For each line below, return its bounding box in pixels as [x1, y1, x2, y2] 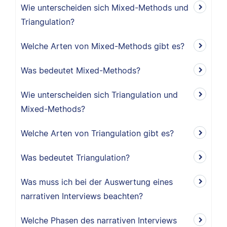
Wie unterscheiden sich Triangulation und [21, 90, 178, 100]
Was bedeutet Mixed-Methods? [21, 65, 140, 75]
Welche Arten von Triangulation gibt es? [21, 128, 174, 138]
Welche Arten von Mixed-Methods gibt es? [21, 41, 184, 51]
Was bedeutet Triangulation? [21, 153, 130, 163]
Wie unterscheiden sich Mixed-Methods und [21, 3, 188, 13]
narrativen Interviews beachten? [21, 191, 143, 201]
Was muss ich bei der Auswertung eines [21, 177, 173, 187]
